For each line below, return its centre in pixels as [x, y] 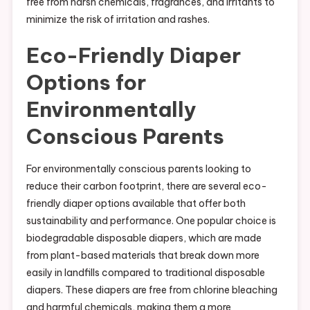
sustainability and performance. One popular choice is [151, 220]
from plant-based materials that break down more [143, 255]
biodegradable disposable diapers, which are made [144, 238]
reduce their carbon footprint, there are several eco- [146, 186]
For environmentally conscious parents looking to [138, 168]
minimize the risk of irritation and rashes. [118, 19]
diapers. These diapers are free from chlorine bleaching [152, 290]
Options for [86, 82]
